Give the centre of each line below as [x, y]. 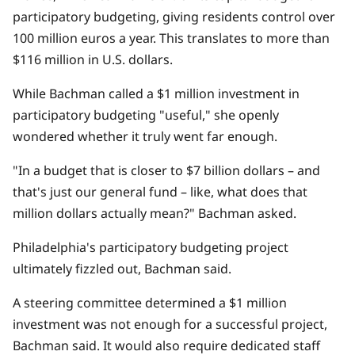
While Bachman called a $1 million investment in [156, 94]
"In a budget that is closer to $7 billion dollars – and [166, 171]
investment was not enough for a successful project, [170, 324]
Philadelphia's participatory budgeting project [151, 248]
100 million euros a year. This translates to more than [171, 38]
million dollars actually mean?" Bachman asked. [155, 214]
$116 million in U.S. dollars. [93, 60]
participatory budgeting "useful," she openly [146, 115]
